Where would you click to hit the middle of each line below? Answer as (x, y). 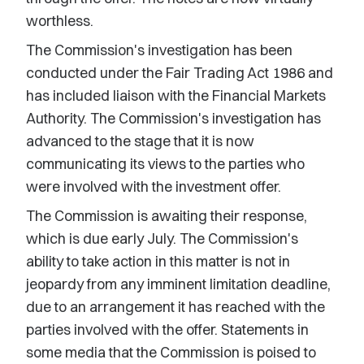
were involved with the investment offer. (154, 186)
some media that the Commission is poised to (171, 352)
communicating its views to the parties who (165, 164)
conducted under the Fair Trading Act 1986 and (180, 73)
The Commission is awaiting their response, (167, 216)
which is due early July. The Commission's (162, 238)
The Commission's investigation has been (159, 50)
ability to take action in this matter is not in (158, 261)
